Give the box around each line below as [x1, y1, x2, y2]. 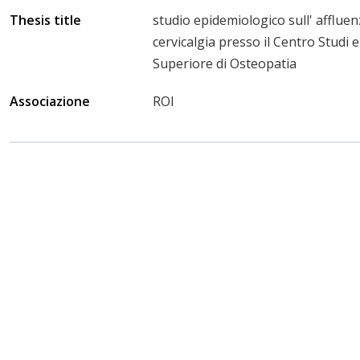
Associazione [10, 92, 90, 110]
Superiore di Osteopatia [153, 54, 297, 72]
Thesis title [10, 10, 81, 29]
